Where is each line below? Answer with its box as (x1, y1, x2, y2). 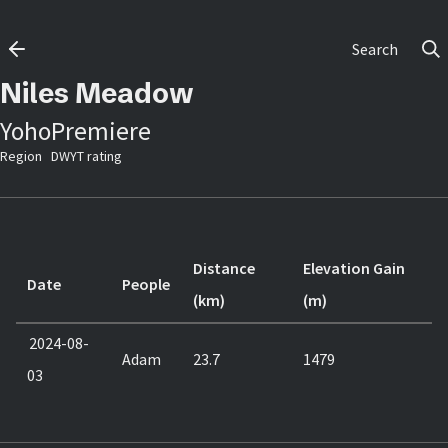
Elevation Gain (303, 258, 406, 278)
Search (352, 38, 398, 59)
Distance (193, 258, 256, 278)
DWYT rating (51, 147, 122, 165)
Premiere (51, 115, 151, 147)
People (122, 274, 171, 294)
